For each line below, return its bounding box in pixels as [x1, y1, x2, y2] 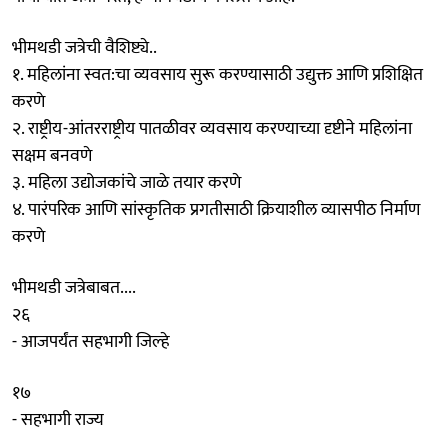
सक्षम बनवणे [12, 140, 92, 171]
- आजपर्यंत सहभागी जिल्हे [12, 326, 170, 357]
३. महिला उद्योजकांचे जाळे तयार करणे [12, 167, 241, 198]
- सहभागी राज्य [12, 404, 104, 435]
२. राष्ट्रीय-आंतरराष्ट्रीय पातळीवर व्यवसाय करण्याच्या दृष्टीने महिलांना [12, 113, 412, 144]
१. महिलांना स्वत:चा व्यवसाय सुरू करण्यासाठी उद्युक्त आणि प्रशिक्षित [12, 59, 423, 90]
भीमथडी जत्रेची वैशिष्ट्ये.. [12, 32, 157, 63]
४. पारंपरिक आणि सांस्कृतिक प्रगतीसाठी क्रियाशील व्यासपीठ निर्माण [12, 194, 420, 225]
